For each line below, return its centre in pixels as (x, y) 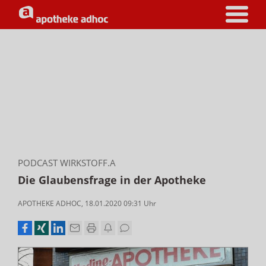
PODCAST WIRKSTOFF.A (67, 163)
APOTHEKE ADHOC (50, 203)
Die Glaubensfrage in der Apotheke (112, 180)
